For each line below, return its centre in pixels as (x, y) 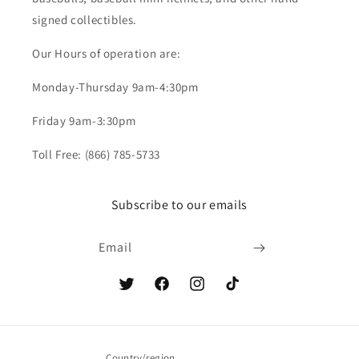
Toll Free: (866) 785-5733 (96, 155)
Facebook (177, 292)
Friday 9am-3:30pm (84, 121)
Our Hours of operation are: (107, 54)
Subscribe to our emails (179, 205)
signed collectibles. (85, 20)
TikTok (240, 292)
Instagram (214, 292)
